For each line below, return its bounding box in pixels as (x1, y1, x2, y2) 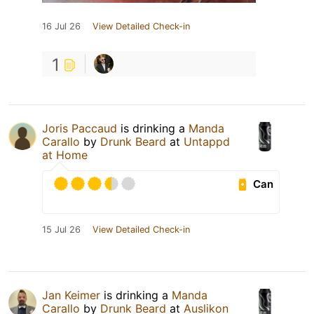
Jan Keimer (42, 288, 100, 303)
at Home (42, 148, 88, 163)
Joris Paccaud (42, 121, 117, 136)
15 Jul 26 (42, 224, 81, 235)
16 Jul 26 (42, 21, 81, 32)
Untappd (184, 135, 230, 149)
